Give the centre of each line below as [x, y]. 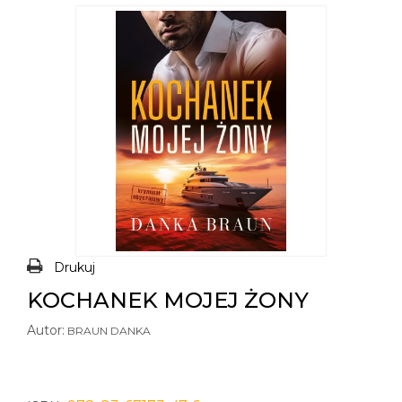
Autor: [46, 330]
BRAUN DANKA [109, 331]
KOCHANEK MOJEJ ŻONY [168, 300]
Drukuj [74, 267]
